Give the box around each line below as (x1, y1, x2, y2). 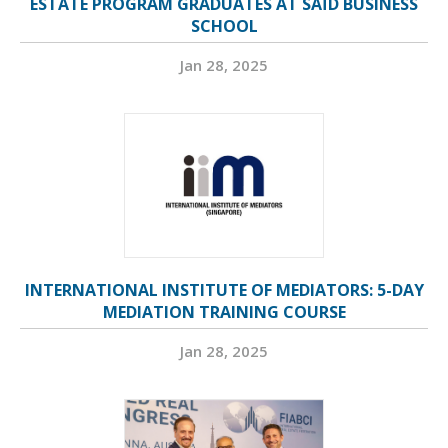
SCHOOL (190, 15, 258, 38)
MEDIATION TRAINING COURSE (102, 301, 346, 324)
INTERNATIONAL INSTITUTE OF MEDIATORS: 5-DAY (24, 279, 424, 302)
